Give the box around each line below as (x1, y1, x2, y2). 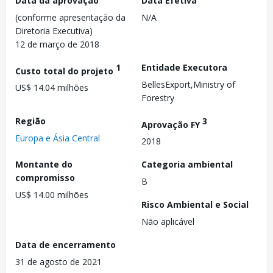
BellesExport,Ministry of (141, 78, 235, 90)
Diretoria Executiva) (15, 24, 93, 37)
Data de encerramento (15, 239, 116, 251)
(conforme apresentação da (15, 11, 126, 23)
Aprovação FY (141, 118, 202, 130)
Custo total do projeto (15, 65, 116, 77)
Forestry (141, 91, 174, 104)
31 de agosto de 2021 (15, 256, 102, 268)
